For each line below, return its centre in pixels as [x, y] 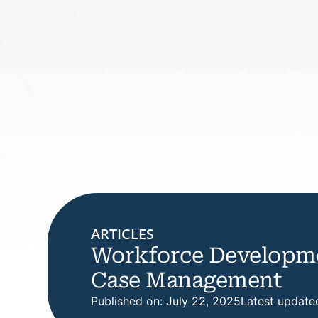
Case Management [186, 280]
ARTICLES [122, 234]
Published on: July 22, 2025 [165, 301]
